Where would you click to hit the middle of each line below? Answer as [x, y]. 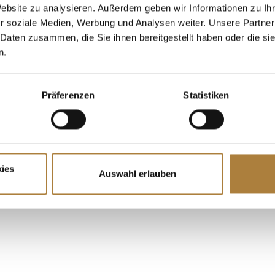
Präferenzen [68, 95]
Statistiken [206, 95]
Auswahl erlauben [137, 174]
